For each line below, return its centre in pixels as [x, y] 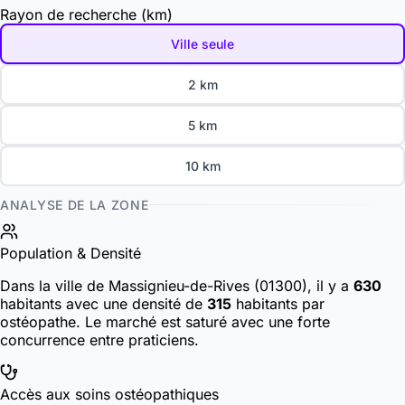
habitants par [278, 304]
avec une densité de [137, 304]
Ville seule [202, 44]
